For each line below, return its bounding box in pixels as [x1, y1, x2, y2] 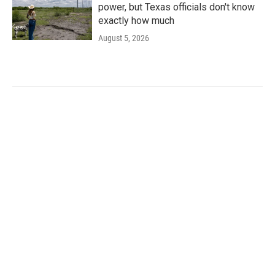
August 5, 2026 [98, 33, 149, 43]
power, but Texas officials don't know [98, 1, 255, 13]
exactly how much [98, 15, 174, 26]
